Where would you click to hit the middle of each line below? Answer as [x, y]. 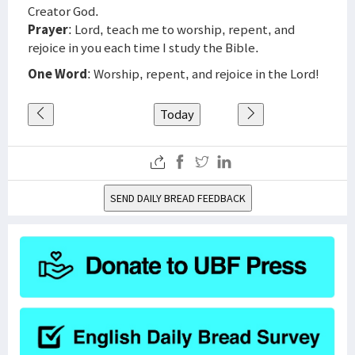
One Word [57, 74]
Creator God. [63, 11]
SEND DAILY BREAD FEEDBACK [177, 198]
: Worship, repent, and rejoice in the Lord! [203, 74]
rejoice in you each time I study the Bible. [143, 48]
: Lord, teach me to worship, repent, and [181, 29]
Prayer [48, 29]
